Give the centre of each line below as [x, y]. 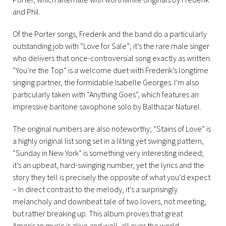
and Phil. [26, 12]
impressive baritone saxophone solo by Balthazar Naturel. [107, 106]
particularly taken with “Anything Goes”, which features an [106, 94]
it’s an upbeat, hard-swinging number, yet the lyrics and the [108, 165]
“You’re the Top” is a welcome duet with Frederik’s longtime [110, 70]
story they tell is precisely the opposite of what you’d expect [111, 177]
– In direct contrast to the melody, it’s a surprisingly [95, 189]
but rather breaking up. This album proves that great [98, 213]
